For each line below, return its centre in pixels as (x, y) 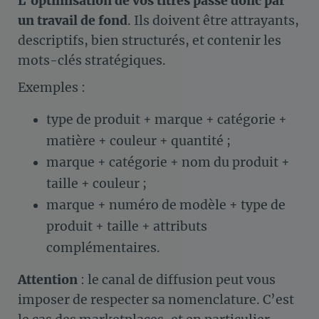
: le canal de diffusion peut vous (177, 280)
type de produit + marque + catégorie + (167, 120)
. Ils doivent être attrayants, (213, 20)
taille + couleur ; (96, 184)
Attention (48, 280)
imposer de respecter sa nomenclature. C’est (156, 300)
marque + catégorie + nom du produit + (168, 163)
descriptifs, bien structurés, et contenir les (150, 40)
